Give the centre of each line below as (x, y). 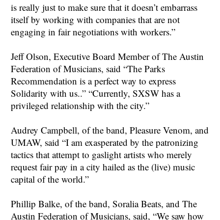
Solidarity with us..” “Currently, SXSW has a (96, 93)
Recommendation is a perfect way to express (94, 81)
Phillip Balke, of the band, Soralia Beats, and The (104, 204)
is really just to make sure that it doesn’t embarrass (104, 7)
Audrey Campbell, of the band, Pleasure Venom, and (110, 130)
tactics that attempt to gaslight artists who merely (102, 154)
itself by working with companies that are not (96, 19)
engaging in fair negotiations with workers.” (93, 32)
